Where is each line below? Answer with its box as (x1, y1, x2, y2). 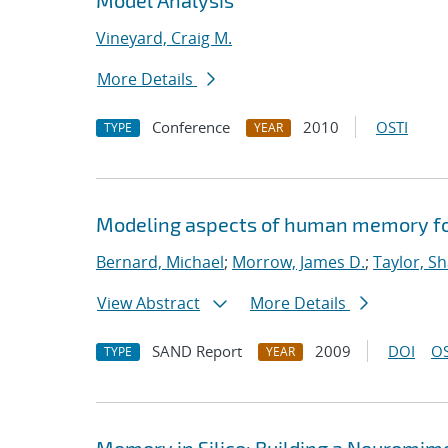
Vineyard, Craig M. (96, 27, 232, 49)
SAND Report (152, 341, 242, 361)
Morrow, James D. (232, 251, 365, 273)
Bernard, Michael (96, 251, 224, 273)
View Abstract (97, 292, 200, 314)
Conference (152, 117, 230, 137)
